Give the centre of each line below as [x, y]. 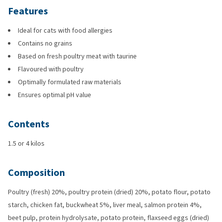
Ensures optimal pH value [55, 95]
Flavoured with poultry [51, 69]
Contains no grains [45, 43]
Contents [29, 124]
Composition [36, 173]
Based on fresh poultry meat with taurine [77, 56]
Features [28, 11]
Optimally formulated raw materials [70, 82]
